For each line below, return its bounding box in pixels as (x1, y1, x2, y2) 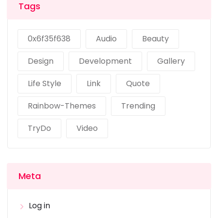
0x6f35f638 (28, 33, 71, 45)
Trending (121, 100, 155, 112)
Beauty (142, 33, 169, 45)
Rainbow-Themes (28, 100, 96, 112)
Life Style (28, 78, 61, 90)
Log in (29, 200, 50, 212)
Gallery (157, 55, 185, 67)
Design (28, 55, 54, 67)
